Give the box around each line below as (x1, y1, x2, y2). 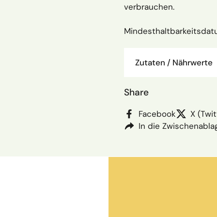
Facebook (139, 108, 176, 119)
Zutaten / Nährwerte (135, 57, 213, 68)
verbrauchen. (124, 1, 174, 12)
